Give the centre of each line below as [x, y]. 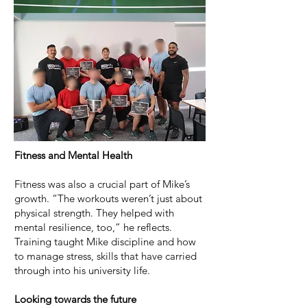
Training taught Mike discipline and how [105, 242]
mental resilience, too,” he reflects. [93, 227]
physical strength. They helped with [94, 213]
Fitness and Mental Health [73, 155]
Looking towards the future [75, 299]
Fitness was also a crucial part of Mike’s [102, 184]
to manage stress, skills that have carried [106, 256]
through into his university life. [82, 270]
